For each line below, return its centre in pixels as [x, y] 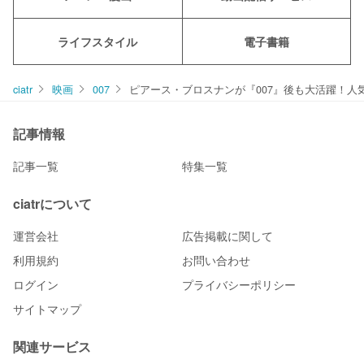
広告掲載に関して [227, 236]
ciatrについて [52, 204]
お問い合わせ [216, 260]
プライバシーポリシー [239, 285]
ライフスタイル [98, 42]
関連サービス [52, 347]
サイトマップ [47, 309]
